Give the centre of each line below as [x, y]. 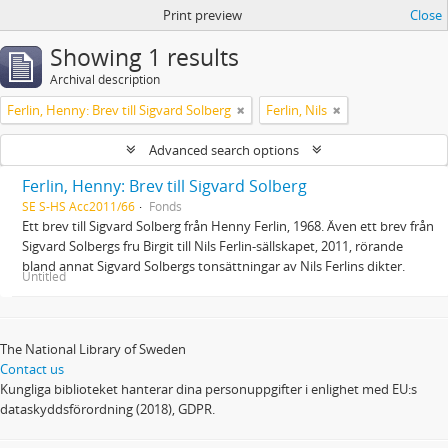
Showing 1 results [144, 57]
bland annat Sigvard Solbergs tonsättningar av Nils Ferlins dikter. [213, 266]
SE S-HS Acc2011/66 [78, 206]
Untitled [44, 276]
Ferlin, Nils [296, 110]
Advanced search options [224, 150]
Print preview [202, 15]
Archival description [105, 79]
